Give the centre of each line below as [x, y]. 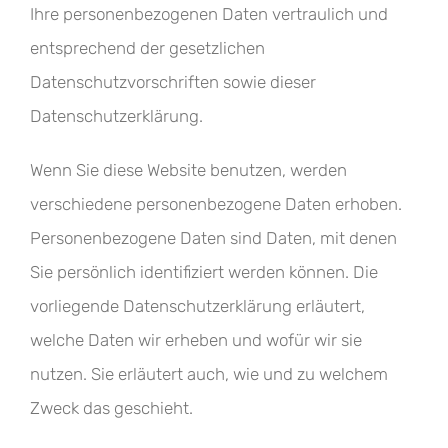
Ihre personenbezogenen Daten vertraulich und [209, 14]
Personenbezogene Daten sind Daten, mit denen [213, 238]
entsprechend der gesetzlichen [147, 48]
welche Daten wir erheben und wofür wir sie [196, 340]
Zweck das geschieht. [111, 408]
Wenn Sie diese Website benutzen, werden [188, 170]
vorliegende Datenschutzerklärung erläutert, [197, 306]
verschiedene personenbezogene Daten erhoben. [216, 204]
